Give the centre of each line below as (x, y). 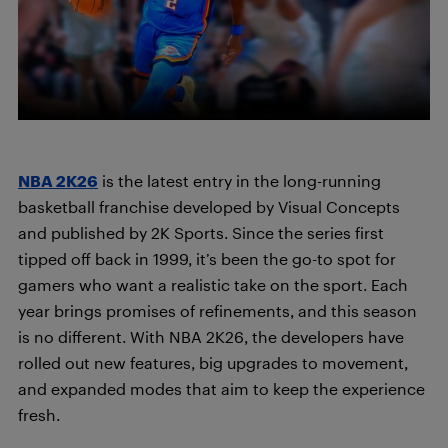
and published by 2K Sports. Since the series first (201, 232)
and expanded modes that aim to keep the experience (221, 388)
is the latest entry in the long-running (239, 180)
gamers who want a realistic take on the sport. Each (213, 284)
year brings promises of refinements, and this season (217, 310)
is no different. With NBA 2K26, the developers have (211, 336)
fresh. (39, 414)
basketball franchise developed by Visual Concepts (209, 206)
